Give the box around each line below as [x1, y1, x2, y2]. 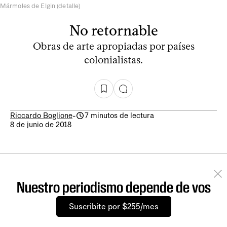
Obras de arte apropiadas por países [32, 40, 195, 52]
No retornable [69, 21, 158, 39]
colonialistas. [84, 53, 143, 66]
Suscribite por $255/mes [68, 201, 159, 211]
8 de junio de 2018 [10, 120, 71, 129]
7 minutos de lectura [85, 110, 154, 120]
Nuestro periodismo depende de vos [16, 178, 211, 196]
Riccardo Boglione [10, 110, 72, 120]
